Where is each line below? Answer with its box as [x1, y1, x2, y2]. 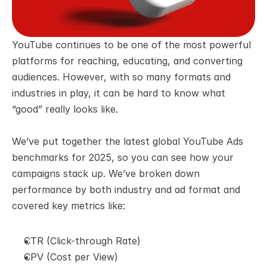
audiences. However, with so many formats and [12, 71, 231, 83]
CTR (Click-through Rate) [24, 235, 141, 247]
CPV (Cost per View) [24, 251, 118, 263]
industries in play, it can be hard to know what [12, 87, 225, 99]
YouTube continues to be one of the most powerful [12, 39, 251, 51]
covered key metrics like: [12, 200, 125, 212]
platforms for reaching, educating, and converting [12, 55, 243, 67]
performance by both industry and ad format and [12, 184, 240, 195]
